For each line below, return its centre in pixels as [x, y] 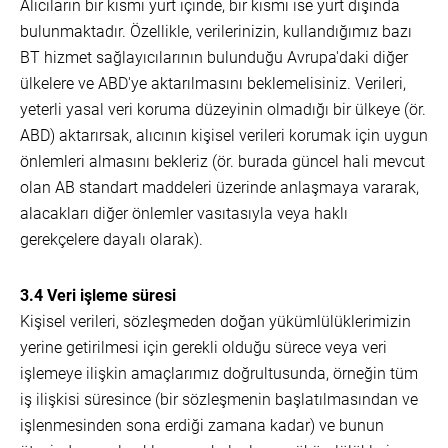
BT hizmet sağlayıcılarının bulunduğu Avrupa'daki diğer [214, 57]
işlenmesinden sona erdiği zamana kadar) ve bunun [202, 425]
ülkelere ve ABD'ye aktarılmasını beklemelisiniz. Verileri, [213, 83]
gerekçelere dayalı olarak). [111, 239]
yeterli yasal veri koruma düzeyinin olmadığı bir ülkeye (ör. [223, 109]
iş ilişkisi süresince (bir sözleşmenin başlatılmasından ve [219, 399]
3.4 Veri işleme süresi [98, 295]
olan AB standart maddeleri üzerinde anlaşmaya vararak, [219, 187]
